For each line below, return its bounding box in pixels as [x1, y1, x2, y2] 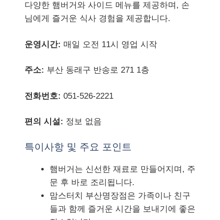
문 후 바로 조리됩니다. [50, 177, 135, 187]
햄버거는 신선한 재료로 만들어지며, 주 [50, 164, 195, 174]
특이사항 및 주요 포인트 [25, 141, 132, 152]
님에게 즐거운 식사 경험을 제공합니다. [25, 14, 170, 23]
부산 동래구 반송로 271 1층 [44, 65, 149, 75]
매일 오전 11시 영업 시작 [61, 39, 157, 49]
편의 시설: [25, 117, 63, 126]
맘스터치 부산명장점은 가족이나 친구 [50, 191, 191, 200]
